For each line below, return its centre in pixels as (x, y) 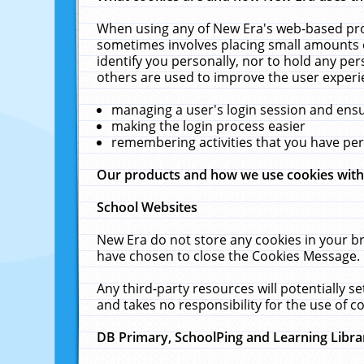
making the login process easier (209, 126)
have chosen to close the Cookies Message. (229, 256)
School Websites (147, 207)
